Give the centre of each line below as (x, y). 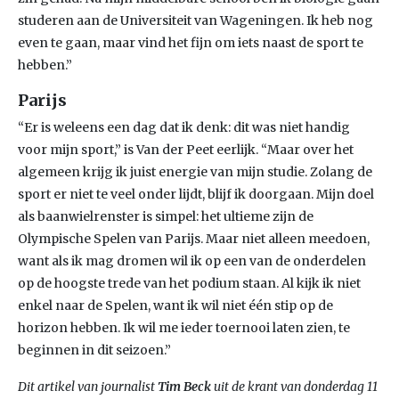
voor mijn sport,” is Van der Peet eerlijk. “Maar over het (186, 150)
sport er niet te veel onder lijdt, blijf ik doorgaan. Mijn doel (196, 194)
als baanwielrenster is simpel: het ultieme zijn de (166, 216)
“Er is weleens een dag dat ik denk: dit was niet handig (184, 127)
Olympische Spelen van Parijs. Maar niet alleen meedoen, (194, 239)
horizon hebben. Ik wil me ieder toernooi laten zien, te (184, 328)
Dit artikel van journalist (88, 387)
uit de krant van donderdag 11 (294, 387)
